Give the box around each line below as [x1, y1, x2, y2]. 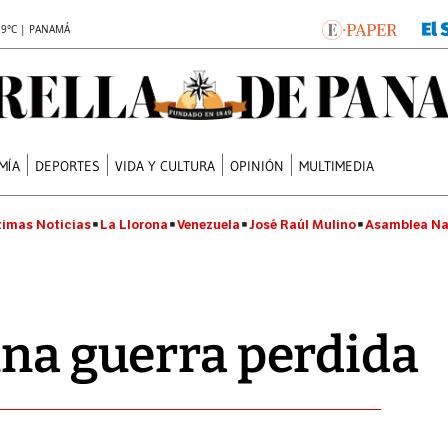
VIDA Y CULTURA [115, 156, 216, 175]
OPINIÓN [230, 156, 285, 175]
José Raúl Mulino [249, 216, 356, 233]
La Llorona [100, 216, 168, 233]
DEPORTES [35, 156, 101, 175]
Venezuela [177, 216, 240, 233]
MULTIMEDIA [299, 156, 375, 175]
